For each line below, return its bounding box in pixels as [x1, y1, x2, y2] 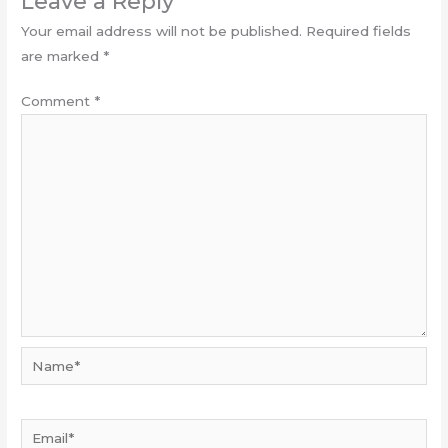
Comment [21, 93, 95, 110]
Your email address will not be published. [21, 22, 303, 39]
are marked [21, 47, 104, 64]
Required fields [306, 22, 412, 39]
